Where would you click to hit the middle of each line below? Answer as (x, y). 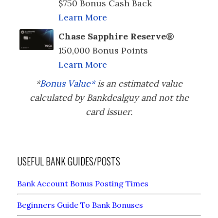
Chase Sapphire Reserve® (116, 36)
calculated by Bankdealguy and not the (109, 97)
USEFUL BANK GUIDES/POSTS (69, 161)
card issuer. (109, 111)
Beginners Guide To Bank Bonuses (80, 205)
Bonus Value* (67, 83)
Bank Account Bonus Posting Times (83, 183)
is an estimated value (139, 83)
